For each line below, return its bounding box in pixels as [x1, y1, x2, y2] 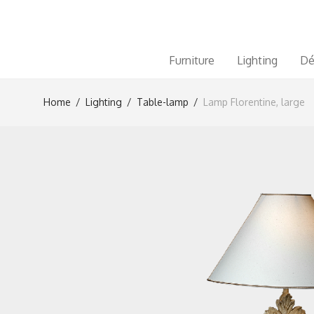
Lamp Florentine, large [203, 96, 305, 108]
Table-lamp [137, 96, 189, 108]
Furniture [169, 53, 215, 67]
